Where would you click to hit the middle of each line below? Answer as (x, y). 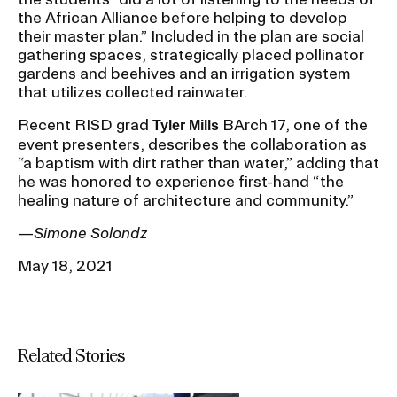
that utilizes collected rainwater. (132, 91)
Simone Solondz (90, 232)
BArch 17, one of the (293, 124)
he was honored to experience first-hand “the (181, 181)
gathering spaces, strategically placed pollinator (191, 54)
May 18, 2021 (65, 265)
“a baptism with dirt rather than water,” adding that (198, 162)
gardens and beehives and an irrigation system (184, 73)
